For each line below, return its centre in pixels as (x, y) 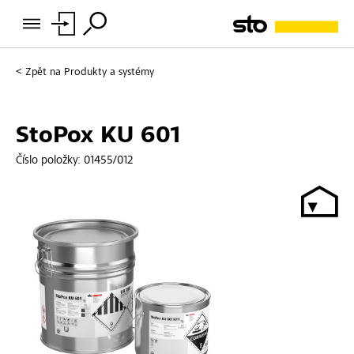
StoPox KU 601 (98, 136)
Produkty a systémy (109, 73)
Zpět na (43, 73)
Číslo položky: (50, 160)
